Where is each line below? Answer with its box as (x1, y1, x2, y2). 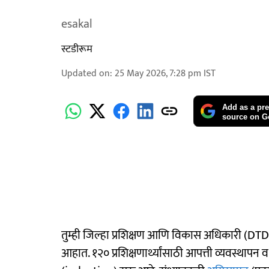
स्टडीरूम (61, 40, 92, 58)
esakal (61, 14, 92, 34)
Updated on (61, 65, 110, 82)
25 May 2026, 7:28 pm (115, 65, 201, 82)
